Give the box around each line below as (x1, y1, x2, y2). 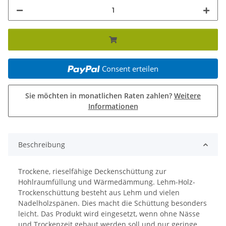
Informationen (88, 101, 138, 111)
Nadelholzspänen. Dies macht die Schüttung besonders (18, 198, 207, 208)
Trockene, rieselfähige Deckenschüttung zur (18, 166, 166, 177)
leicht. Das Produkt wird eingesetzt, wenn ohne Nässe (18, 209, 200, 219)
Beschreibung (18, 140, 65, 150)
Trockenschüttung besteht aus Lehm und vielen (18, 188, 180, 198)
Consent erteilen (101, 64, 158, 74)
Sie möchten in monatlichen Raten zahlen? (25, 91, 174, 101)
